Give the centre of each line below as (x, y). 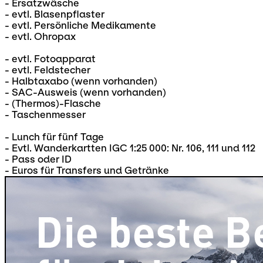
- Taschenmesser (45, 115)
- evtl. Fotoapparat (50, 59)
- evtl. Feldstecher (48, 70)
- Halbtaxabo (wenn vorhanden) (81, 82)
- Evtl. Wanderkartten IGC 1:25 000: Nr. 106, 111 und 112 (130, 149)
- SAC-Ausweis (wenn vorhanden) (85, 93)
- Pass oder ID (38, 160)
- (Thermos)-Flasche (53, 104)
